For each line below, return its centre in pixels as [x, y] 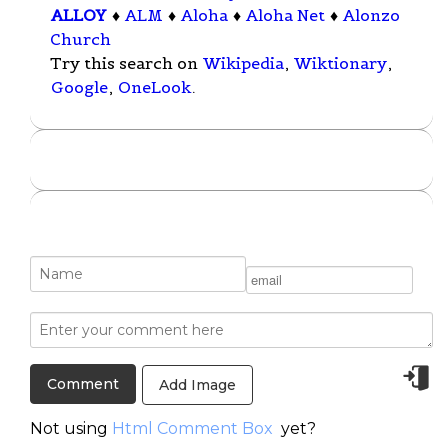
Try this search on [126, 63]
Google [79, 87]
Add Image [197, 384]
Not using [71, 428]
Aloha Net [285, 15]
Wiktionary [340, 63]
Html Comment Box [192, 428]
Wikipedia [243, 63]
